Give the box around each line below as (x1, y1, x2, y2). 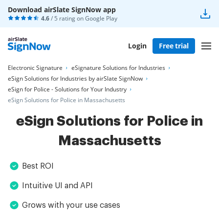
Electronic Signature (8, 64, 63, 72)
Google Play (85, 14, 117, 22)
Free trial (159, 41, 189, 50)
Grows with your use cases (22, 201, 120, 209)
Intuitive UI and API (22, 182, 93, 190)
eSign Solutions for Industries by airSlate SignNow (8, 74, 143, 83)
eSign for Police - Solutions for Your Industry (8, 85, 127, 93)
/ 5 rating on (49, 14, 85, 22)
